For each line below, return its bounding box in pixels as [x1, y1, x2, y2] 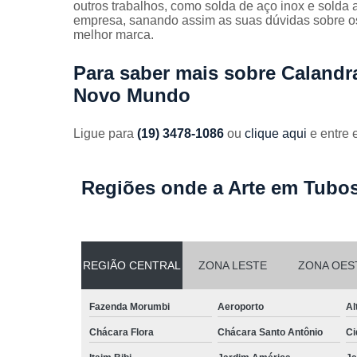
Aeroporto [218, 300, 264, 312]
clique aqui [245, 126, 307, 140]
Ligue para [73, 126, 137, 140]
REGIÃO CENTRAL [82, 258, 181, 272]
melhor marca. [73, 27, 154, 41]
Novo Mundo [73, 84, 190, 106]
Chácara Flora [89, 326, 154, 338]
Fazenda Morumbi [89, 300, 170, 312]
